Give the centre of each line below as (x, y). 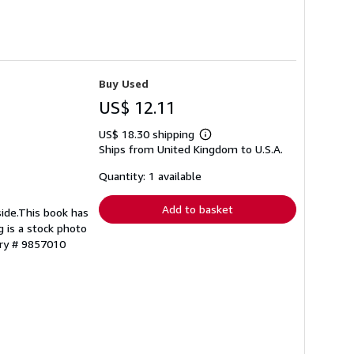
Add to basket (198, 209)
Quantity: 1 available (150, 175)
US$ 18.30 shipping (148, 134)
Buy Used (124, 83)
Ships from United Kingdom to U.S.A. (191, 149)
